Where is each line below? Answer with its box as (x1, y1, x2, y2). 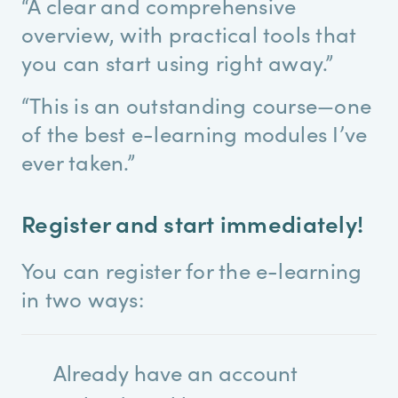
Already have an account (53, 357, 298, 387)
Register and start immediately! (21, 206, 364, 240)
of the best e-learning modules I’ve (21, 118, 368, 148)
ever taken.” (21, 147, 135, 177)
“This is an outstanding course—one (21, 90, 372, 120)
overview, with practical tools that (21, 19, 357, 49)
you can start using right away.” (21, 47, 334, 77)
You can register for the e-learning (21, 255, 362, 285)
